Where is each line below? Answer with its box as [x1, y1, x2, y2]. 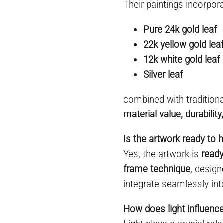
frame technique [123, 163, 191, 175]
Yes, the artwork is [123, 148, 202, 160]
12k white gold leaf [143, 53, 220, 65]
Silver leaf [143, 68, 183, 80]
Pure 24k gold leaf [143, 23, 217, 35]
